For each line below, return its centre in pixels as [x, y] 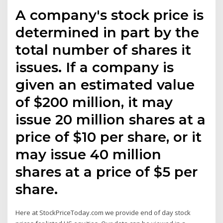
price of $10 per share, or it [109, 137]
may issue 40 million [89, 155]
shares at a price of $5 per [107, 172]
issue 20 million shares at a [111, 120]
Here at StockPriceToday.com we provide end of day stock [103, 213]
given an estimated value [105, 85]
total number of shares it [104, 50]
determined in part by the [108, 33]
